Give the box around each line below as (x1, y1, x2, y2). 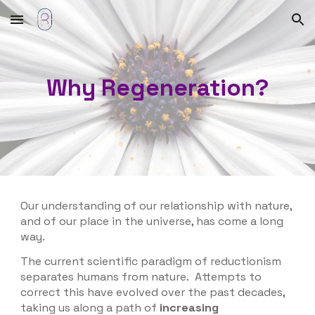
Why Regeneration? (46, 72, 269, 103)
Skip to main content (11, 20, 111, 32)
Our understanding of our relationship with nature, (20, 198, 292, 213)
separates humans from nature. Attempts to (20, 269, 262, 285)
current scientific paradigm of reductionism (44, 254, 282, 269)
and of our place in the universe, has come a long (20, 214, 284, 229)
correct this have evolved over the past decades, (20, 285, 285, 300)
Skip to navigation (216, 20, 304, 32)
